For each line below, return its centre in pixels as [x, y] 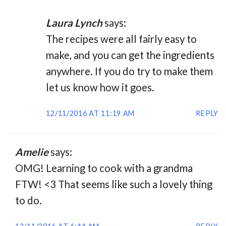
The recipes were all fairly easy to [122, 39]
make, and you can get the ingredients [130, 55]
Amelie [32, 152]
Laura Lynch [74, 23]
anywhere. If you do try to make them [130, 71]
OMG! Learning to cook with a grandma [104, 168]
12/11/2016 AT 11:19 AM [91, 113]
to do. [29, 201]
